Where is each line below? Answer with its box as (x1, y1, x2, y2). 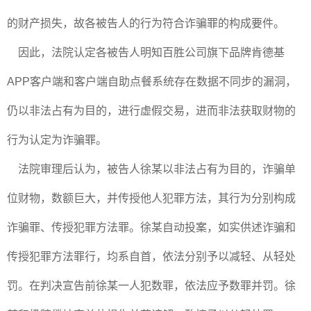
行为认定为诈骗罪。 (7, 134, 107, 146)
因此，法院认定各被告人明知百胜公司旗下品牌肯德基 (7, 47, 285, 58)
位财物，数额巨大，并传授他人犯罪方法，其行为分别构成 (7, 192, 296, 204)
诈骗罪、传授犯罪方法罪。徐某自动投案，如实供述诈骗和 (7, 221, 296, 233)
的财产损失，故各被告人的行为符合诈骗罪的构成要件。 (7, 17, 285, 29)
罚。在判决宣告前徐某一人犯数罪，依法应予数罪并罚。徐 (7, 280, 296, 292)
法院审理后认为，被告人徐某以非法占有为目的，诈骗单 (7, 163, 296, 175)
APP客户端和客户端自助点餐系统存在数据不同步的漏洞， (7, 76, 296, 87)
